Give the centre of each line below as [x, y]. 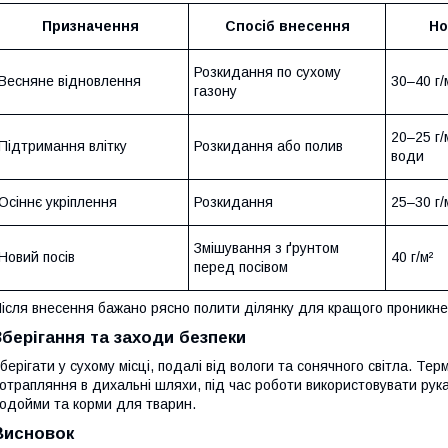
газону [215, 90]
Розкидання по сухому [267, 71]
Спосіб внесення [287, 25]
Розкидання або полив [268, 145]
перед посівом [241, 266]
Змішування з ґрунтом [266, 247]
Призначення [90, 25]
